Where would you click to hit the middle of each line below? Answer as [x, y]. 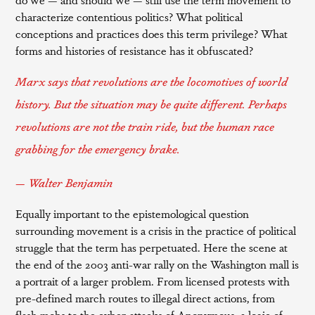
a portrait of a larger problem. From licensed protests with [153, 281]
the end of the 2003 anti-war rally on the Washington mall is [157, 264]
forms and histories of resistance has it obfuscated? [135, 50]
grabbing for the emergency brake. [98, 149]
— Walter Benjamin [64, 182]
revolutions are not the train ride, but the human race [145, 126]
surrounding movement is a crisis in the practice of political [156, 230]
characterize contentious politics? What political [129, 17]
